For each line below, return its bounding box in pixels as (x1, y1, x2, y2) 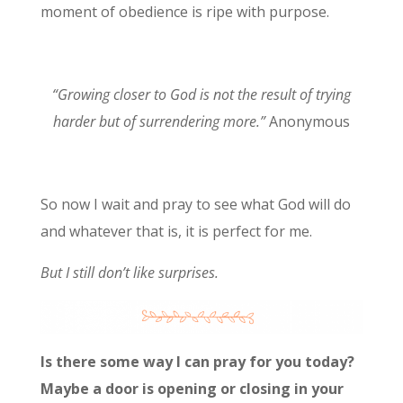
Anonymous (264, 111, 350, 131)
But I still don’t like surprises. (40, 262, 219, 282)
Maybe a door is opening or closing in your (40, 379, 344, 399)
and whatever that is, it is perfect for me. (40, 220, 312, 241)
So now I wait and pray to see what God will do (40, 193, 351, 214)
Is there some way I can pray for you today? (40, 352, 354, 372)
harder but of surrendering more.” (52, 111, 265, 131)
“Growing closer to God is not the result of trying (51, 84, 351, 104)
